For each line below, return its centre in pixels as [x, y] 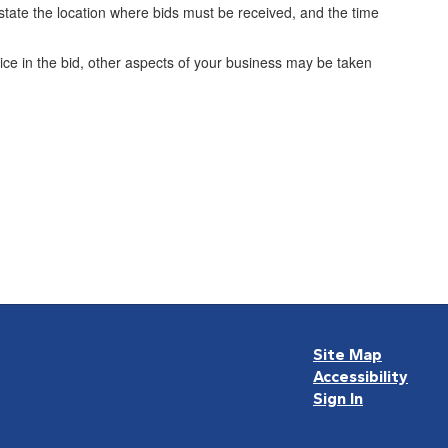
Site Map [347, 354]
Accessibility [360, 376]
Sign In [337, 398]
